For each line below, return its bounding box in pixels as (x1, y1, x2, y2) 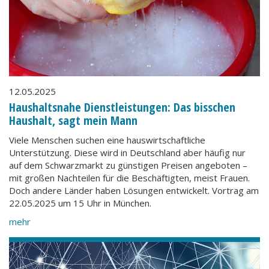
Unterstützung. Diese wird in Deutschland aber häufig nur (9, 146, 246, 159)
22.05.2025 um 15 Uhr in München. (9, 196, 151, 209)
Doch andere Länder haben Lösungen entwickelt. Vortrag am (9, 184, 259, 196)
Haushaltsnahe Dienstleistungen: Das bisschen (9, 99, 235, 115)
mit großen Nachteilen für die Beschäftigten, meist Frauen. (9, 171, 250, 184)
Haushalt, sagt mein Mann (9, 112, 138, 128)
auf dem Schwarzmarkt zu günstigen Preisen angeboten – (9, 159, 247, 171)
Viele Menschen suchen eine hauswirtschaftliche (9, 133, 205, 146)
